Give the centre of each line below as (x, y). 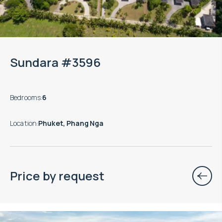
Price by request (57, 176)
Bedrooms (26, 98)
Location (24, 123)
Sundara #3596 (55, 62)
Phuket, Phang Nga (71, 123)
